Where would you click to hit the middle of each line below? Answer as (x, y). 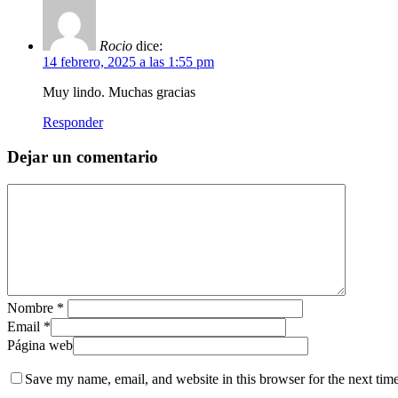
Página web (40, 345)
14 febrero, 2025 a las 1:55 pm (128, 62)
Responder (73, 123)
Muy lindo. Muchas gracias (119, 92)
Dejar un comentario (83, 157)
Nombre (32, 307)
